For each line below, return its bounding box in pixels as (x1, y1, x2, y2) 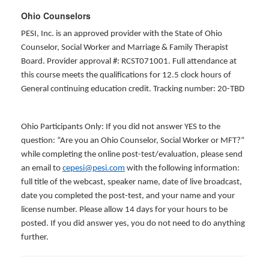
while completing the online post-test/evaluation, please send (21, 150, 243, 159)
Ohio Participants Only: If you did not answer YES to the (21, 122, 220, 131)
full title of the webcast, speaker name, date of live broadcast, (21, 178, 242, 187)
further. (21, 233, 49, 242)
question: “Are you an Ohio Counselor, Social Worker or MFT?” (21, 136, 244, 145)
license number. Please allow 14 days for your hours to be (21, 205, 228, 214)
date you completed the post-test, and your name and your (21, 192, 235, 201)
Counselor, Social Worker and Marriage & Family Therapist (21, 43, 228, 52)
